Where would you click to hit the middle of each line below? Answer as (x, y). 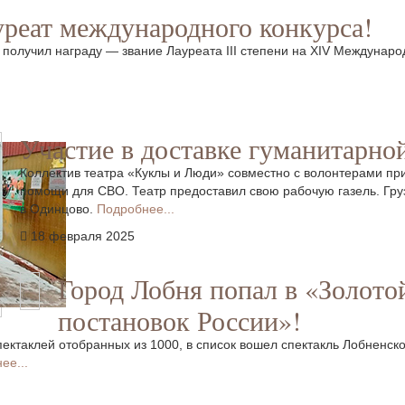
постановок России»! (179, 320)
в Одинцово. (58, 209)
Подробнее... (136, 209)
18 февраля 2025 (83, 236)
